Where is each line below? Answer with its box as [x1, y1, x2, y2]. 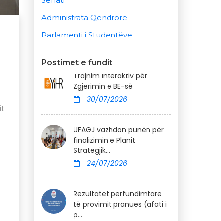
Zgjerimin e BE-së [73, 81, 133, 92]
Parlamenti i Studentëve [41, 30, 132, 40]
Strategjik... [73, 146, 110, 156]
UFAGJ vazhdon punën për [73, 125, 164, 135]
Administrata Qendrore [41, 13, 127, 23]
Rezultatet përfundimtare [73, 189, 162, 199]
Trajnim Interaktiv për [73, 71, 147, 81]
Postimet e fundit [41, 58, 112, 68]
